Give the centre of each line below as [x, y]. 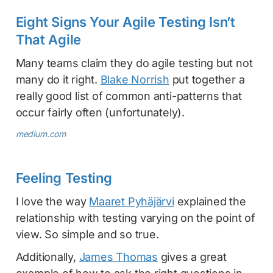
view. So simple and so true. [87, 234]
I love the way [52, 201]
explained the [210, 201]
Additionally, [47, 257]
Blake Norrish [135, 79]
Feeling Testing [64, 178]
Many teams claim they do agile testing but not [134, 63]
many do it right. [58, 79]
